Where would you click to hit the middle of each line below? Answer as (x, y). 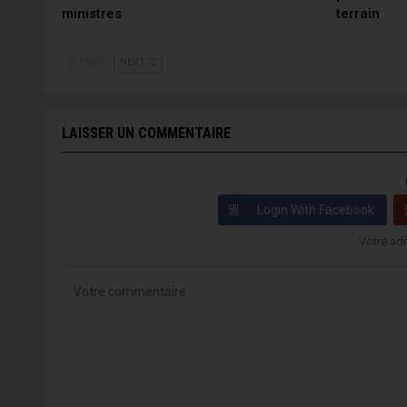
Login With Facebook (315, 210)
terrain (357, 14)
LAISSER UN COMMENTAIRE (146, 134)
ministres (92, 14)
